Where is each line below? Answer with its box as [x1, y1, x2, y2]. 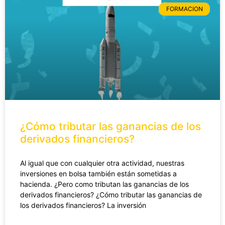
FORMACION [166, 5, 203, 13]
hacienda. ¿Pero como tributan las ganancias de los [20, 179, 189, 188]
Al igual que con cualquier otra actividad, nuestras [20, 158, 184, 167]
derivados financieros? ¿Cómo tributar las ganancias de [20, 190, 202, 199]
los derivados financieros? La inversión [20, 200, 146, 209]
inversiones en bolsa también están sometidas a [20, 169, 177, 178]
